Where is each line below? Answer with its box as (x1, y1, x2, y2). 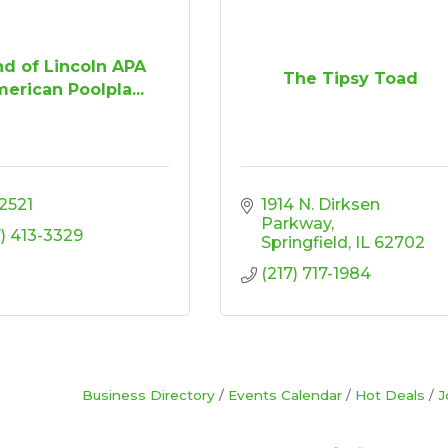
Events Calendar (227, 386, 342, 403)
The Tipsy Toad (283, 68, 419, 88)
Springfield (261, 232, 348, 252)
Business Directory (81, 386, 215, 403)
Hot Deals (354, 386, 425, 403)
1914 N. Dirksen (261, 194, 380, 214)
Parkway (261, 213, 331, 233)
